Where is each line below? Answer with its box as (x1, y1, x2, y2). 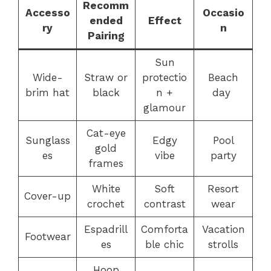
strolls (208, 238, 238, 250)
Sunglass (25, 134, 70, 146)
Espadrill (84, 223, 128, 235)
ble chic (145, 238, 184, 250)
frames (88, 157, 123, 169)
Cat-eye (86, 127, 126, 139)
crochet (87, 198, 125, 210)
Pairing (87, 30, 125, 42)
